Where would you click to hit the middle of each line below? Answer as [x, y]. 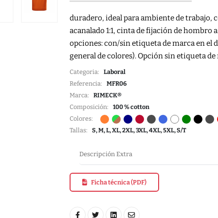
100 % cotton [131, 107]
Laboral [114, 72]
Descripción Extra [106, 154]
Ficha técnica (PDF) [118, 182]
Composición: [91, 107]
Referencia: [88, 84]
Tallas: [81, 130]
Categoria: [86, 72]
